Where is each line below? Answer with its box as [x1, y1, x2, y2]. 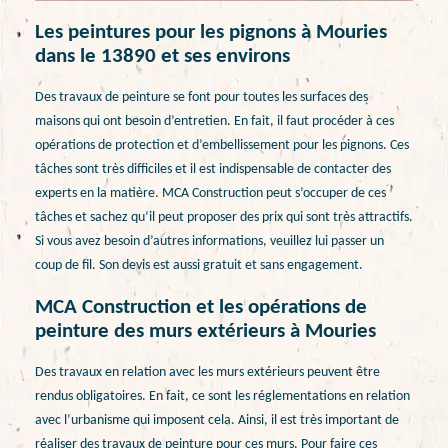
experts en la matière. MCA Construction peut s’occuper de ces [35, 186, 386, 202]
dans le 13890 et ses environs [35, 45, 290, 67]
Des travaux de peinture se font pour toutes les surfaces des [35, 90, 368, 106]
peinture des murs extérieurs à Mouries [35, 320, 376, 342]
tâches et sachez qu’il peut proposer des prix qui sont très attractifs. [35, 210, 413, 226]
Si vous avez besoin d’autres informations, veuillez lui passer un [35, 234, 384, 250]
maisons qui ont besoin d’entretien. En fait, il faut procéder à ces [35, 114, 394, 130]
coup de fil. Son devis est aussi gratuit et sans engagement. [35, 258, 363, 274]
